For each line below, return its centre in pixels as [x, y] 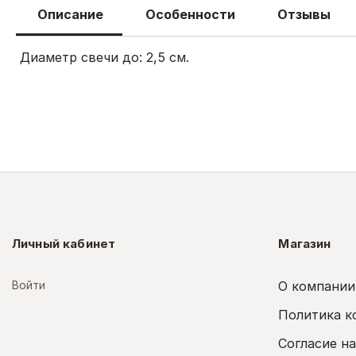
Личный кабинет [64, 244]
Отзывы [304, 14]
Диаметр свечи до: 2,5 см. [104, 57]
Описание [70, 14]
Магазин [305, 244]
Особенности [190, 14]
